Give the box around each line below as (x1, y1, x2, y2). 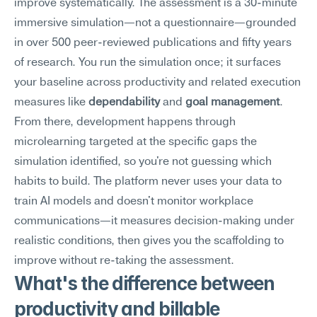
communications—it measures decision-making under (14, 216, 294, 227)
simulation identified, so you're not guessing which (14, 156, 272, 168)
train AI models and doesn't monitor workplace (14, 196, 253, 207)
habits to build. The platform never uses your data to (14, 176, 282, 188)
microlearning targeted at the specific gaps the (14, 137, 257, 148)
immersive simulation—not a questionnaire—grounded (14, 18, 296, 29)
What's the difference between (14, 272, 275, 294)
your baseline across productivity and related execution (14, 77, 301, 88)
